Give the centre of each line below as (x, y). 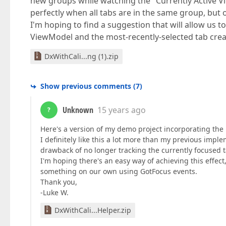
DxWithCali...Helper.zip (93, 210)
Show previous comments (86, 86)
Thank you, (59, 182)
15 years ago (122, 110)
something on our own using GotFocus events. (119, 171)
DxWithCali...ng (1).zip (81, 56)
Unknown (78, 110)
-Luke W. (54, 192)
